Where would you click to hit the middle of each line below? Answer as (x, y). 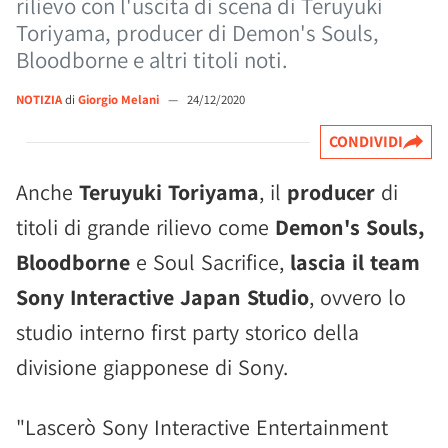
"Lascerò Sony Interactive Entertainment (202, 427)
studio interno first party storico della (187, 332)
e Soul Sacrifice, (210, 262)
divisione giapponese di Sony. (152, 367)
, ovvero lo (357, 297)
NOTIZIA (39, 99)
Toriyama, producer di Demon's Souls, (197, 33)
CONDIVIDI (366, 141)
